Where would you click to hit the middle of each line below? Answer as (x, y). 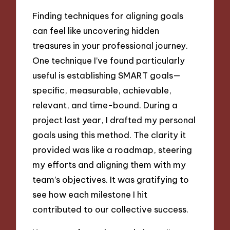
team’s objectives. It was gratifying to (111, 179)
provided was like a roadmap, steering (112, 149)
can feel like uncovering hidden (96, 30)
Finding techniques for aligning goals (108, 15)
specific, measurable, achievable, (102, 90)
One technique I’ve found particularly (109, 60)
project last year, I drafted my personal (114, 120)
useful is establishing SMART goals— (107, 75)
